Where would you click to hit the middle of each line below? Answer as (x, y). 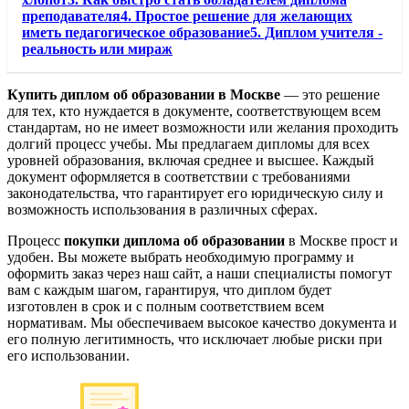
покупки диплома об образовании (174, 241)
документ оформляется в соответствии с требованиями (179, 177)
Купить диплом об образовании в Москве (144, 95)
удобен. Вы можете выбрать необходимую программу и (181, 257)
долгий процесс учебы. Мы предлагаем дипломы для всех (189, 144)
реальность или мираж (97, 49)
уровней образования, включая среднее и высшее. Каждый (191, 161)
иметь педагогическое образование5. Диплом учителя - (202, 33)
